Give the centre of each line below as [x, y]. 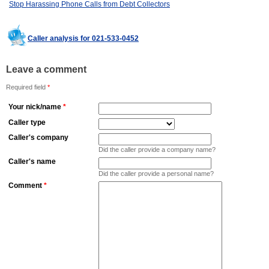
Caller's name [32, 162]
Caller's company [38, 138]
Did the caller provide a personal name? [156, 174]
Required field [27, 87]
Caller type [27, 123]
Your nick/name [35, 107]
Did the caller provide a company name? [157, 150]
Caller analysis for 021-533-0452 [83, 39]
